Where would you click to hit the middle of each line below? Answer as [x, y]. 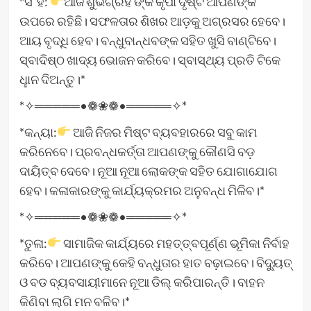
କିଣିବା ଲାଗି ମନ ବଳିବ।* [74, 301]
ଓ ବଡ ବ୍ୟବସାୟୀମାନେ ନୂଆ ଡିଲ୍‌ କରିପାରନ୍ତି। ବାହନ [142, 281]
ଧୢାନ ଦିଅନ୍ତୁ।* [52, 79]
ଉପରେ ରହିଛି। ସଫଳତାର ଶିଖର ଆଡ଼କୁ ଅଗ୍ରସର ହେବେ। [152, 20]
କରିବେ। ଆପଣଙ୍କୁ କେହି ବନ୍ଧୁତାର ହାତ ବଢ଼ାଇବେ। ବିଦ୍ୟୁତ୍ [155, 262]
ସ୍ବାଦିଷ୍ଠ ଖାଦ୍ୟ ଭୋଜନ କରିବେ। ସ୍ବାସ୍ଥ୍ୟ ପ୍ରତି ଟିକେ [150, 59]
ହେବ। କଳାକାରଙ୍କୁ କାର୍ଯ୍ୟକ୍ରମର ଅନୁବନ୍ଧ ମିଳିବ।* [142, 190]
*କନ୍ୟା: [38, 132]
